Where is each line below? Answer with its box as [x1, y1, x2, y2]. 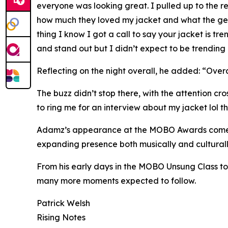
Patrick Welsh [37, 197, 90, 208]
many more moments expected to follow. [37, 175, 196, 186]
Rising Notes [37, 212, 85, 222]
